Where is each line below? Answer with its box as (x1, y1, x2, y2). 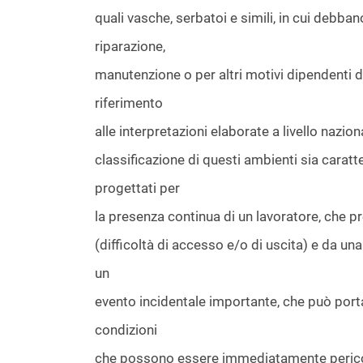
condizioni (95, 322, 157, 338)
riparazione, (95, 38, 165, 54)
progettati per (95, 180, 180, 196)
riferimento (95, 95, 163, 111)
